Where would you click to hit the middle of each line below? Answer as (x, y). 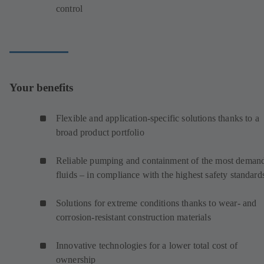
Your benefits (41, 87)
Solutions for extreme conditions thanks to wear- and (156, 203)
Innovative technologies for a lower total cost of (147, 246)
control (70, 9)
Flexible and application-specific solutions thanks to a (158, 118)
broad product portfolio (100, 133)
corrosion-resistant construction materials (133, 217)
